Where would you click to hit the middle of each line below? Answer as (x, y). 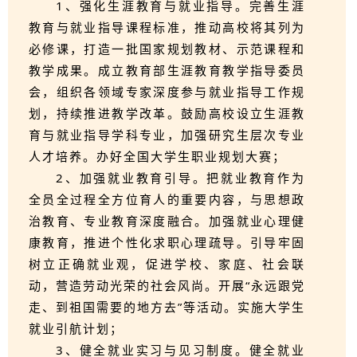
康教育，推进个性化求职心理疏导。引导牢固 (167, 242)
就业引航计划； (76, 328)
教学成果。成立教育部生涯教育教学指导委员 (167, 70)
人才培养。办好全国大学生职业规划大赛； (157, 156)
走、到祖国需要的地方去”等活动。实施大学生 (167, 307)
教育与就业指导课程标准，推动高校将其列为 (167, 27)
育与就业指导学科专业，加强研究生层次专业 (167, 135)
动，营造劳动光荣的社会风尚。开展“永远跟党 (167, 285)
